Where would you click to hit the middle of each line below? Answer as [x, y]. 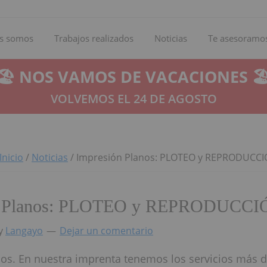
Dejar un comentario [106, 231]
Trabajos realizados [94, 38]
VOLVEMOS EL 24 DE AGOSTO [133, 99]
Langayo [24, 231]
